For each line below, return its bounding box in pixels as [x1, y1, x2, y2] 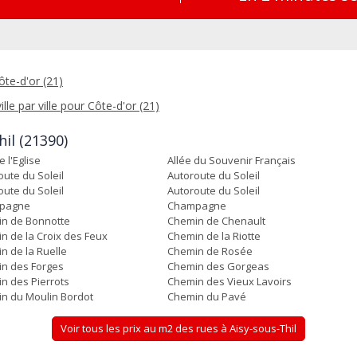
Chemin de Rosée [167, 244, 253, 258]
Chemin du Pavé [167, 289, 246, 304]
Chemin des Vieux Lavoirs [167, 274, 292, 288]
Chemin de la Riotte [167, 229, 261, 243]
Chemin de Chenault [167, 214, 265, 228]
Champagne [167, 198, 226, 213]
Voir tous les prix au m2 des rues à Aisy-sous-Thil [61, 321, 296, 335]
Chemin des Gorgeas [167, 259, 269, 273]
